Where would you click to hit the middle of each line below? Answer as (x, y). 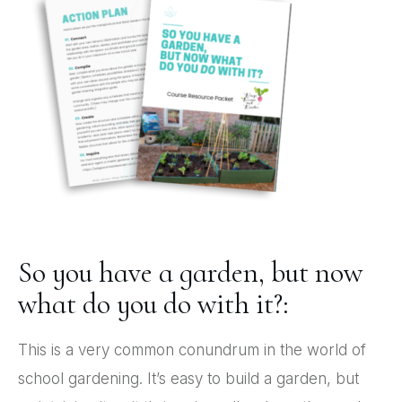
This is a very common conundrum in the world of (192, 350)
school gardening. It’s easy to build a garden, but (188, 378)
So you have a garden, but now (190, 272)
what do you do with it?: (153, 303)
